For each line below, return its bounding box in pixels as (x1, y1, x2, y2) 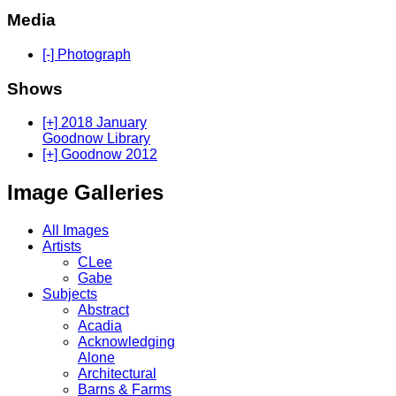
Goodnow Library (42, 131, 150, 147)
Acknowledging (78, 334, 175, 350)
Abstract (78, 302, 129, 318)
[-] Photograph (42, 47, 131, 62)
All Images (42, 223, 109, 239)
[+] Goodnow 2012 (42, 147, 157, 163)
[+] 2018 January (42, 115, 147, 131)
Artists (42, 239, 81, 255)
